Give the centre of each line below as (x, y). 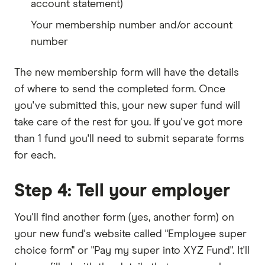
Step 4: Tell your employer (122, 191)
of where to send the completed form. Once (120, 89)
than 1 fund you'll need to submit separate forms (129, 139)
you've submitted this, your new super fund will (127, 106)
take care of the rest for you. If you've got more (128, 122)
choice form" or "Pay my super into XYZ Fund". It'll (132, 251)
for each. (35, 155)
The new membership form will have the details (127, 72)
